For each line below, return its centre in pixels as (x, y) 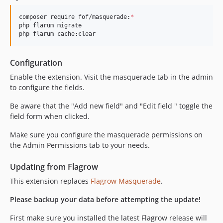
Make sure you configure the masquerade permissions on (106, 135)
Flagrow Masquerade (126, 181)
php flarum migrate (50, 26)
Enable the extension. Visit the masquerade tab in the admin (111, 77)
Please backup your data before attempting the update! (105, 200)
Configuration (36, 63)
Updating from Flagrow (54, 167)
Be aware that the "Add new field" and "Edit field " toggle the (111, 106)
